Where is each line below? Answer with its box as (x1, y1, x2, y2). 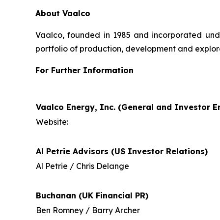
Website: (36, 116, 68, 127)
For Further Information (35, 65, 134, 75)
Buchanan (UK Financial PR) (36, 190, 148, 200)
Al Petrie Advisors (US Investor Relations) (36, 146, 208, 156)
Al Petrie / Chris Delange (36, 161, 129, 171)
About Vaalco (35, 8, 90, 18)
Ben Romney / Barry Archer (36, 205, 140, 215)
